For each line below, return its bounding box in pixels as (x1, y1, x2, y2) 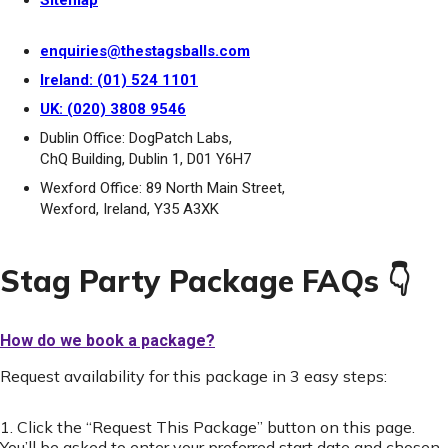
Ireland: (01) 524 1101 (40, 71, 198, 89)
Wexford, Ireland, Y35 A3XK (40, 200, 219, 218)
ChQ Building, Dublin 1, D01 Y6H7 (40, 150, 251, 168)
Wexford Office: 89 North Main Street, (40, 179, 285, 197)
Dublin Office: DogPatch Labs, (40, 129, 232, 147)
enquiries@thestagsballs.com (40, 42, 250, 60)
